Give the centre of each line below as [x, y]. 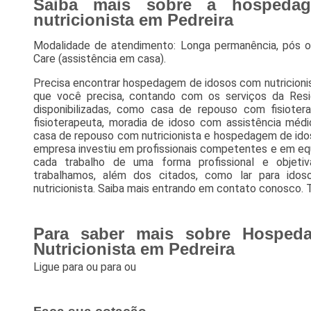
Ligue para [59, 267]
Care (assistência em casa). [99, 59]
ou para [105, 267]
